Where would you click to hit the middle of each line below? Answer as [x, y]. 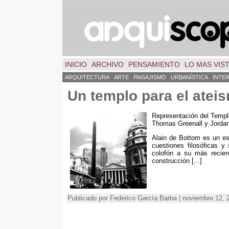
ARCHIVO [108, 64]
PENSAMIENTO [154, 64]
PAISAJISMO [150, 77]
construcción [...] [177, 161]
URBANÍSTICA [189, 77]
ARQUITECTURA [87, 77]
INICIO [76, 64]
